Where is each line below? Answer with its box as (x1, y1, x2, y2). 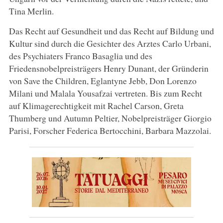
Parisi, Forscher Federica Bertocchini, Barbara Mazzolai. (8, 124, 211, 136)
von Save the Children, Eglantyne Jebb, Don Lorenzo (8, 74, 197, 87)
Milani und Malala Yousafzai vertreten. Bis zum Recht (8, 87, 202, 99)
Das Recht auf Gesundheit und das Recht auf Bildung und (8, 24, 214, 37)
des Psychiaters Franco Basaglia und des (8, 49, 152, 62)
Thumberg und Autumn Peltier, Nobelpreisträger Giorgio (8, 111, 212, 124)
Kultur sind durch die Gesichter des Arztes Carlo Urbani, (8, 37, 211, 49)
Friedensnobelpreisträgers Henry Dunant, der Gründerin (8, 62, 209, 74)
